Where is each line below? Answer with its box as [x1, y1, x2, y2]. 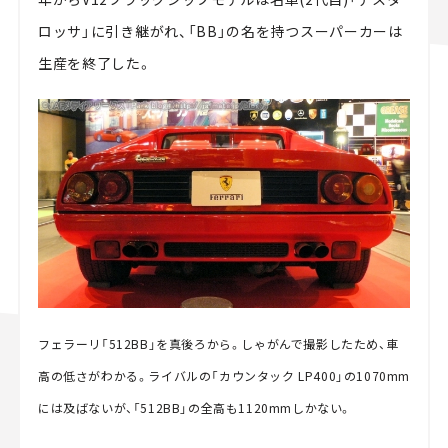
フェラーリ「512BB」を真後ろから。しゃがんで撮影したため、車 [37, 335, 399, 353]
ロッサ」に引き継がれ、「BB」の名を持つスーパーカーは [37, 21, 403, 42]
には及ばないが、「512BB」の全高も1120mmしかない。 [37, 399, 352, 417]
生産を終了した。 [37, 53, 153, 74]
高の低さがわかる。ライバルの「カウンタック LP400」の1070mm [37, 367, 410, 385]
